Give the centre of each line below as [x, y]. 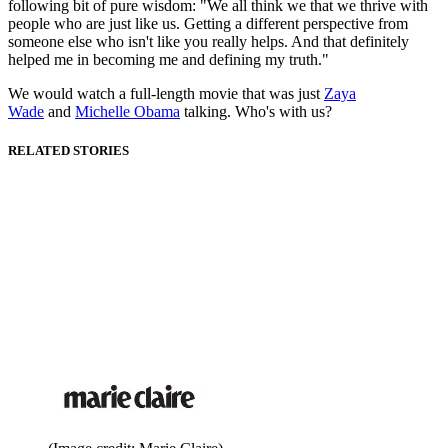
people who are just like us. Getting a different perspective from [208, 24]
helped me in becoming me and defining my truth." [168, 60]
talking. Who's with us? [256, 112]
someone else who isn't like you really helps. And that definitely [208, 42]
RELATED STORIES [68, 151]
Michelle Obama [127, 112]
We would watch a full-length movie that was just [166, 94]
